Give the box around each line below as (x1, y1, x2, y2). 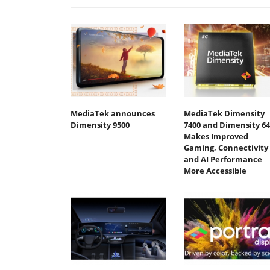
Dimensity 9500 (71, 119, 130, 131)
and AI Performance (183, 154, 262, 165)
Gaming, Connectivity (183, 142, 268, 154)
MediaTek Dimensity (183, 108, 265, 119)
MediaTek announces (71, 108, 155, 119)
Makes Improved (183, 131, 248, 142)
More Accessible (183, 165, 246, 177)
